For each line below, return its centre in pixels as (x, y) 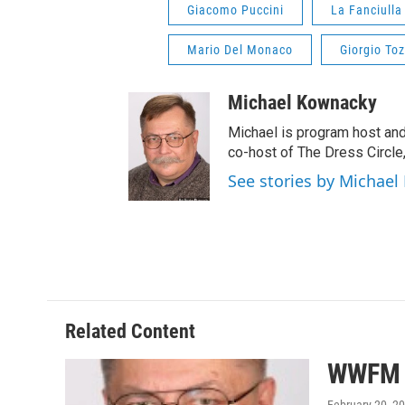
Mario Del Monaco (240, 49)
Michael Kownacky (302, 102)
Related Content (130, 331)
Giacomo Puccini (235, 9)
